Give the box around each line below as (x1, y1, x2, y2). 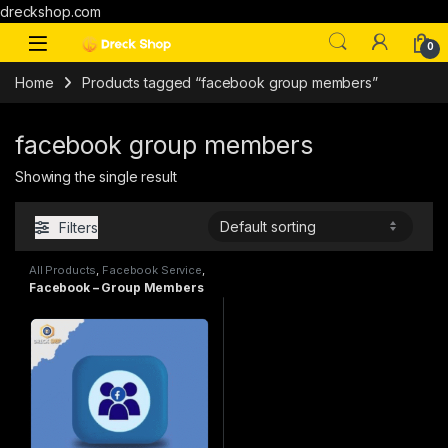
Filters (59, 218, 98, 236)
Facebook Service (102, 262, 202, 277)
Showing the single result (15, 168, 177, 186)
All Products (29, 262, 97, 277)
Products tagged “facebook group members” (82, 73, 378, 91)
